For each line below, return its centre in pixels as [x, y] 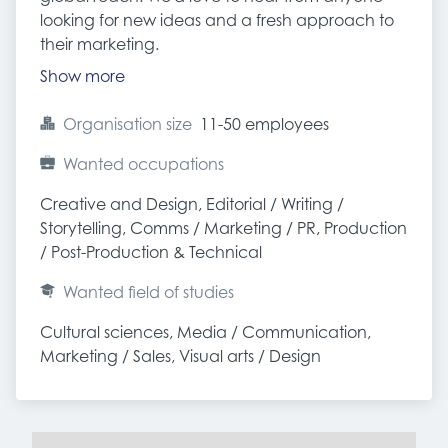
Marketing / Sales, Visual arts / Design [180, 356]
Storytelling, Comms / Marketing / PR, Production [223, 228]
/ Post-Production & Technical [151, 252]
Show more [82, 76]
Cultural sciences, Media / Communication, [205, 332]
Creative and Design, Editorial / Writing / [192, 204]
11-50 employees [264, 124]
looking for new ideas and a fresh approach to [217, 20]
